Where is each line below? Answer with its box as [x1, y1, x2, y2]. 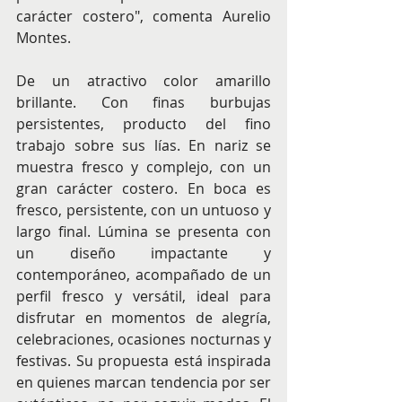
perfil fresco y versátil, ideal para [16, 286, 271, 307]
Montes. [16, 28, 71, 48]
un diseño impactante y [16, 243, 271, 264]
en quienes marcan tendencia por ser [16, 372, 271, 393]
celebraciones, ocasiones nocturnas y [16, 329, 271, 350]
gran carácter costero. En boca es [16, 179, 271, 199]
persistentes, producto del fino [16, 114, 271, 135]
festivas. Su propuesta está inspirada [16, 351, 271, 371]
